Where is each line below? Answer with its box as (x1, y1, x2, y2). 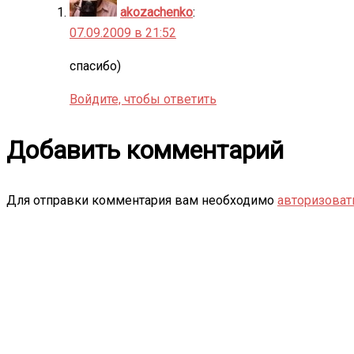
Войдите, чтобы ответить (70, 91, 217, 107)
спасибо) (70, 58, 121, 73)
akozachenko (120, 4, 193, 20)
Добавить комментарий (6, 134, 284, 165)
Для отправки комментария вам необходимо (6, 192, 277, 208)
